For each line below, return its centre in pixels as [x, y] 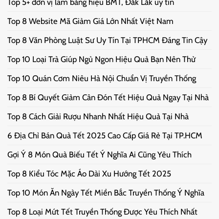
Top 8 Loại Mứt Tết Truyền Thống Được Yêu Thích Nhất [102, 211]
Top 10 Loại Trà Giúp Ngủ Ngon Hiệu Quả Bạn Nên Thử [101, 59]
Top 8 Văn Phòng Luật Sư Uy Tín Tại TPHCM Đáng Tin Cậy [107, 40]
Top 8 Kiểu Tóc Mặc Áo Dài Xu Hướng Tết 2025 [89, 173]
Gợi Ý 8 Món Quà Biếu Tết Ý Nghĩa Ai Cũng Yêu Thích [99, 154]
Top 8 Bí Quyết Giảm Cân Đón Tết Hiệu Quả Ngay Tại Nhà [108, 97]
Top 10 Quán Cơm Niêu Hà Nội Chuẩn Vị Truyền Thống [102, 78]
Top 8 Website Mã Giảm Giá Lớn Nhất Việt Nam [90, 21]
